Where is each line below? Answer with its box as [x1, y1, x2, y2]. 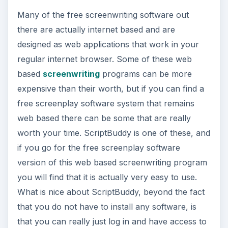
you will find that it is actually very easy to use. [17, 104, 197, 115]
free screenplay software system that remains [17, 31, 194, 41]
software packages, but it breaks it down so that [17, 193, 203, 204]
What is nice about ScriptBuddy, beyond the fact [17, 119, 205, 130]
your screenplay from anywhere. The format [17, 163, 192, 174]
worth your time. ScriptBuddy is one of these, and [17, 60, 210, 71]
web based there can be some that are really [17, 45, 191, 56]
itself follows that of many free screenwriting [17, 178, 190, 189]
